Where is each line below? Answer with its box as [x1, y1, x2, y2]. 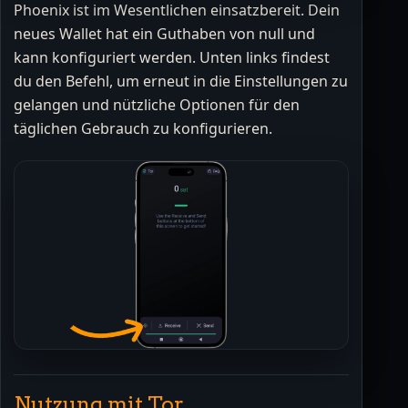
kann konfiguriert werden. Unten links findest [14, 47, 330, 68]
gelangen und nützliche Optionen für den [14, 95, 300, 116]
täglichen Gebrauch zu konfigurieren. [14, 118, 272, 139]
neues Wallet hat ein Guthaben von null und [14, 24, 315, 45]
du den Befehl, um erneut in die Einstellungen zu [14, 71, 348, 92]
